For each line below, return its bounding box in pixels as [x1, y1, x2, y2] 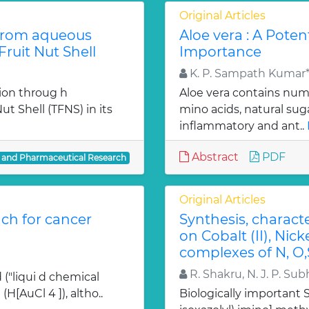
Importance [179, 43, 261, 60]
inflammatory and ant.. [179, 119, 307, 132]
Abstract [189, 150, 239, 163]
